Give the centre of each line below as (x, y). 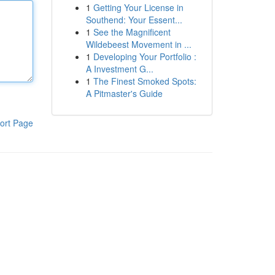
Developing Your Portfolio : (145, 56)
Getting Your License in (138, 7)
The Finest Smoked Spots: (145, 81)
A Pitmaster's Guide (124, 93)
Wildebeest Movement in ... (138, 44)
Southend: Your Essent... (134, 20)
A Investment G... (119, 69)
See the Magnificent (132, 32)
